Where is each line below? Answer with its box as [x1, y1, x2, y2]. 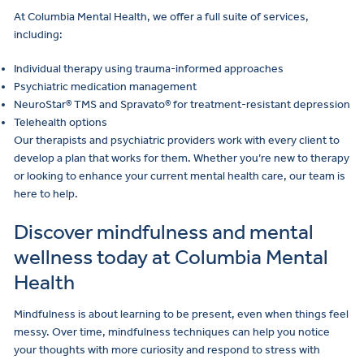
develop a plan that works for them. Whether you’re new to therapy [14, 150, 349, 165]
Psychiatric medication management [14, 79, 197, 93]
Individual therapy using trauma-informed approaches [14, 61, 284, 76]
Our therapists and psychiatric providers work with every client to [14, 132, 340, 147]
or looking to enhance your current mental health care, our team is [14, 168, 345, 183]
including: [14, 27, 63, 41]
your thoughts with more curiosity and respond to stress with [14, 343, 320, 357]
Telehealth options [14, 115, 107, 129]
